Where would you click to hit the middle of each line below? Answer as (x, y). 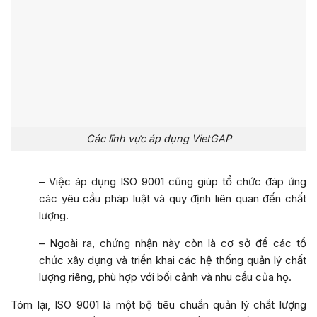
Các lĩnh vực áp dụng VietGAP (158, 139)
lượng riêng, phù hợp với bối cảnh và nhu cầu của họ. (165, 277)
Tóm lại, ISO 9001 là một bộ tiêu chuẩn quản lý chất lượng (158, 305)
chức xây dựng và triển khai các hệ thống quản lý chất (173, 260)
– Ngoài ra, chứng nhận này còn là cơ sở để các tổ (173, 243)
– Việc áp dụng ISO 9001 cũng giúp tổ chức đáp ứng (173, 182)
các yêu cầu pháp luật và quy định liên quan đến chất (173, 199)
